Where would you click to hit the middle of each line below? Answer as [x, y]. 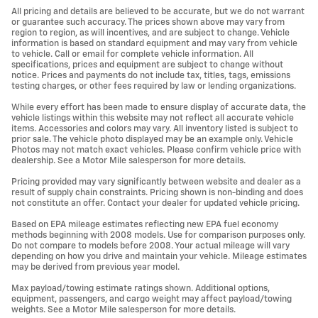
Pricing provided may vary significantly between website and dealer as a [156, 182]
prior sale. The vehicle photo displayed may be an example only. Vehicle [152, 139]
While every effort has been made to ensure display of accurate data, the [159, 107]
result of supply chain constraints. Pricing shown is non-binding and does [157, 192]
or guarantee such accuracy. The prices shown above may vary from [148, 22]
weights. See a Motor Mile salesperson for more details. [124, 309]
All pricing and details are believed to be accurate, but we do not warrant [158, 11]
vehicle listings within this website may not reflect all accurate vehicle [153, 118]
